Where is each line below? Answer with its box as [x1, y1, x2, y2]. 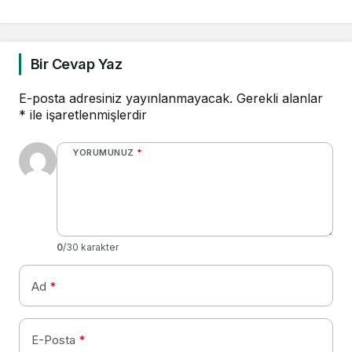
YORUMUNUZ [72, 147, 134, 159]
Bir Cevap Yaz [31, 56, 122, 73]
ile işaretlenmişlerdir [26, 107, 147, 123]
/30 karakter [63, 241, 119, 254]
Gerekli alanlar [236, 90, 323, 107]
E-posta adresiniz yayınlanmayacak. [19, 90, 233, 107]
